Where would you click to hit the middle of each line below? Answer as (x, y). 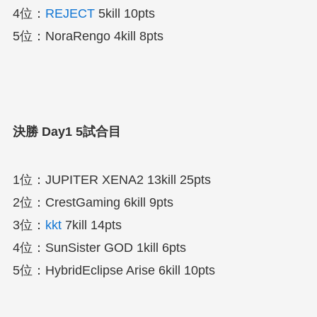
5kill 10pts (125, 13)
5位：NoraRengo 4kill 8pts (88, 36)
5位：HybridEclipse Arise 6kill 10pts (114, 271)
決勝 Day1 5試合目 (67, 132)
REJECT (70, 13)
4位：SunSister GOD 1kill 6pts (99, 248)
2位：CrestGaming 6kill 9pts (93, 203)
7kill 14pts (91, 225)
